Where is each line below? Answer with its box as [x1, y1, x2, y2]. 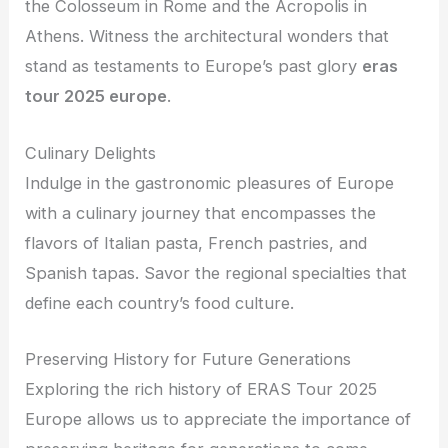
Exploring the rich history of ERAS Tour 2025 [25, 378, 378, 399]
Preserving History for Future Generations [25, 348, 352, 369]
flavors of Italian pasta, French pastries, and [25, 232, 368, 253]
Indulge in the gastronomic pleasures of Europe [25, 172, 395, 193]
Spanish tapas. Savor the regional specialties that [25, 262, 408, 283]
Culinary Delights [25, 142, 157, 163]
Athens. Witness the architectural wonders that [25, 26, 390, 47]
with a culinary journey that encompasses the [25, 202, 377, 223]
